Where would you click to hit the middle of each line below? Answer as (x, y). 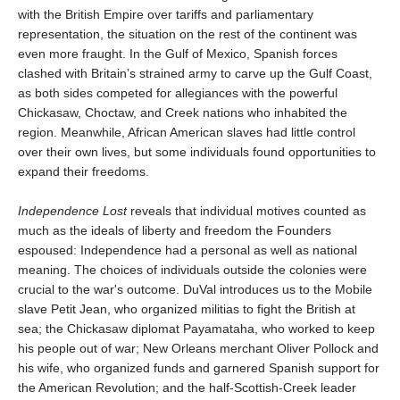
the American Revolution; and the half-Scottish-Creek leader (187, 387)
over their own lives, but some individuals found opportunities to (197, 151)
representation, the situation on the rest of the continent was (187, 33)
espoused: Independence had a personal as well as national (187, 250)
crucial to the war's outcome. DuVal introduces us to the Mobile (195, 289)
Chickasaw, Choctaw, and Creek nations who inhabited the (183, 112)
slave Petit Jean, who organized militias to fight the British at (187, 308)
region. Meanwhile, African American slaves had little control (187, 132)
